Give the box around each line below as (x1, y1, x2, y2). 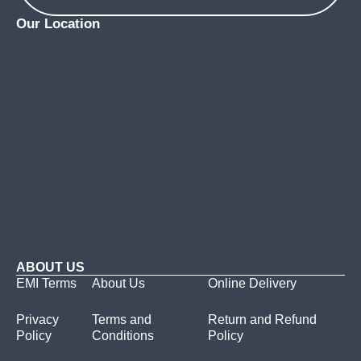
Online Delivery (207, 276, 297, 290)
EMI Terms (16, 276, 77, 290)
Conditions (91, 328, 154, 342)
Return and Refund (207, 312, 317, 326)
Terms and (91, 312, 151, 326)
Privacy (16, 312, 59, 326)
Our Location (16, 15, 100, 31)
